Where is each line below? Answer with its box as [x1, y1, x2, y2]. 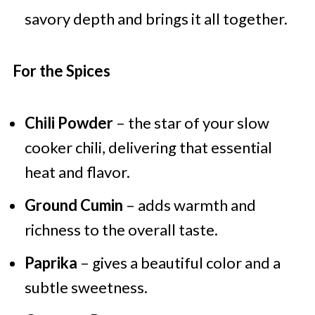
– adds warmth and [122, 195, 256, 215]
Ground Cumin [24, 195, 123, 215]
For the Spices [12, 61, 110, 81]
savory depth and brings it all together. [24, 9, 288, 29]
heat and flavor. [24, 162, 130, 182]
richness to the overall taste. [24, 220, 218, 240]
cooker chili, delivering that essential [24, 138, 272, 157]
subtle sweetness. [24, 278, 148, 297]
